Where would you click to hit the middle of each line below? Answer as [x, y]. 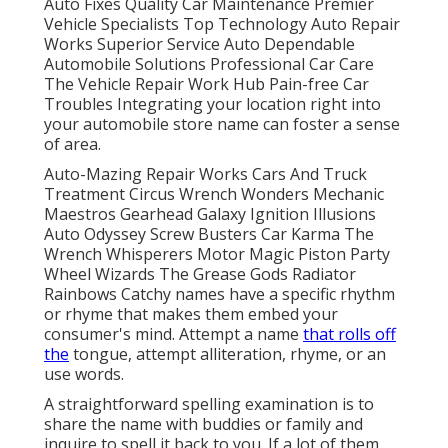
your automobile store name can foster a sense [222, 124]
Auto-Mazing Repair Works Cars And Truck [205, 174]
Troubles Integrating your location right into [212, 104]
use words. [84, 374]
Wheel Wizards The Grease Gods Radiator [200, 274]
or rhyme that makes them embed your [191, 314]
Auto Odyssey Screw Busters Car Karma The [209, 234]
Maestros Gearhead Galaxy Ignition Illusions [210, 214]
